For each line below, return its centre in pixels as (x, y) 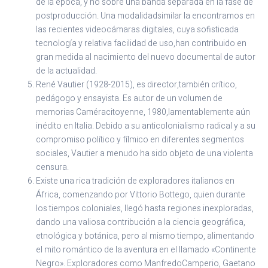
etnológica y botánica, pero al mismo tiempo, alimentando (145, 236)
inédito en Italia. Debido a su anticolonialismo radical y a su (146, 126)
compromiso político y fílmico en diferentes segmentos (140, 140)
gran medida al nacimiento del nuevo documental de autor (146, 57)
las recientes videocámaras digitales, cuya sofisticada (137, 30)
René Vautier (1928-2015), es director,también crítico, (136, 85)
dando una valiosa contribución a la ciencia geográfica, (141, 223)
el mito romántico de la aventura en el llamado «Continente (146, 250)
